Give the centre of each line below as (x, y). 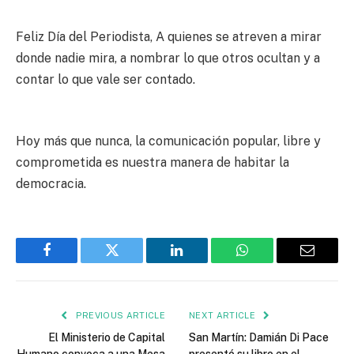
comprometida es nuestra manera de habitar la (153, 163)
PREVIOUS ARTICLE (119, 316)
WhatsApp (271, 262)
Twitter (132, 262)
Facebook (73, 262)
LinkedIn (202, 262)
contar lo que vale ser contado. (105, 79)
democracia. (51, 184)
